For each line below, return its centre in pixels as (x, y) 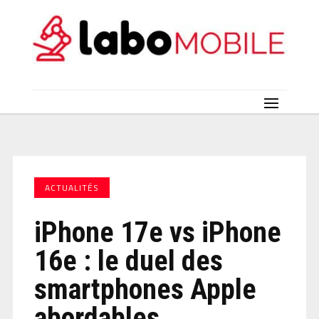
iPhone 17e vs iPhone (157, 232)
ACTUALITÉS (72, 187)
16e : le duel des (128, 261)
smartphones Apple (145, 289)
